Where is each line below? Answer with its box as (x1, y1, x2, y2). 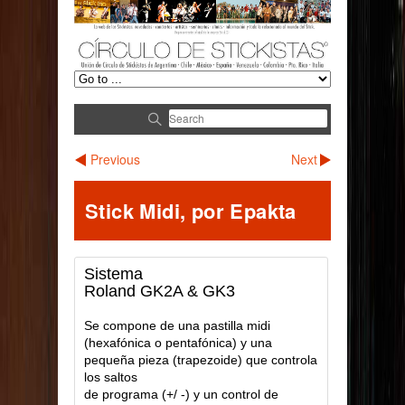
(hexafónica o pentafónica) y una (84, 334, 272, 350)
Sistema (84, 264, 143, 283)
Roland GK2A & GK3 (84, 281, 235, 300)
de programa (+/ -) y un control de (84, 386, 278, 401)
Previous (90, 149, 140, 168)
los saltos (84, 369, 137, 384)
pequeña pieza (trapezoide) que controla (84, 352, 317, 367)
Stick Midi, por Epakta (85, 195, 297, 225)
